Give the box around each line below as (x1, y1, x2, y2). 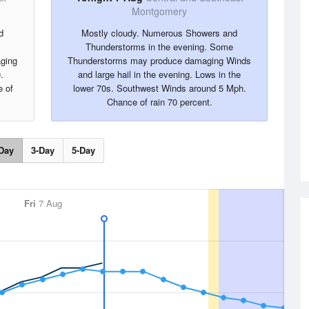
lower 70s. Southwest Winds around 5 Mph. (72, 81, 246, 94)
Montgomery (132, 4, 187, 18)
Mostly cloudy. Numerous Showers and (81, 26, 237, 39)
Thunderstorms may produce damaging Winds (68, 54, 251, 67)
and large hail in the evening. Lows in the (78, 68, 241, 81)
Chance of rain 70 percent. (106, 95, 212, 108)
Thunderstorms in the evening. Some (86, 40, 233, 53)
